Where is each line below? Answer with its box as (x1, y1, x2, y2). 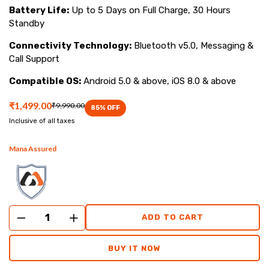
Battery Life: (9, 4, 69, 16)
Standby (9, 17, 44, 29)
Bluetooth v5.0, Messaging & (131, 40, 253, 51)
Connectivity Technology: (9, 40, 131, 51)
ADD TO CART (142, 213, 204, 222)
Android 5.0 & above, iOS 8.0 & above (81, 75, 236, 86)
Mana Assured (9, 144, 56, 153)
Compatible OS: (9, 75, 81, 86)
